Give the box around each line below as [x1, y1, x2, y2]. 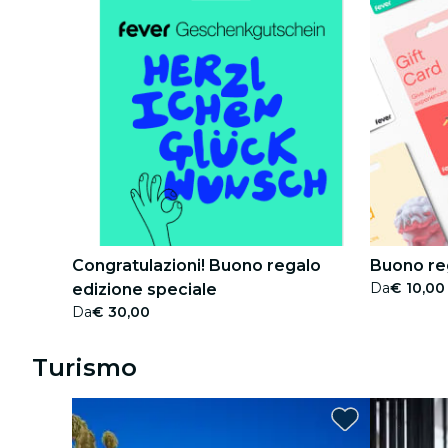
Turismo [32, 353, 137, 382]
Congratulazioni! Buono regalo [72, 256, 321, 275]
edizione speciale [72, 280, 217, 299]
